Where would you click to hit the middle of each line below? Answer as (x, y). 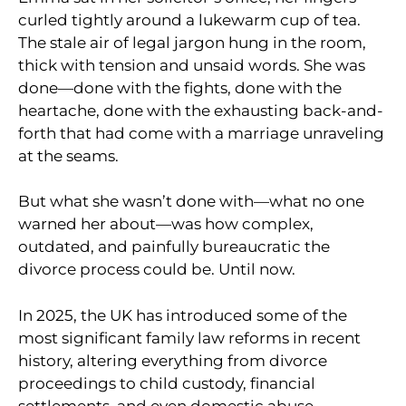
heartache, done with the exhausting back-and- (201, 110)
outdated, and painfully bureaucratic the (174, 247)
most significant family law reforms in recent (189, 338)
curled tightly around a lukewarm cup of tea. (189, 19)
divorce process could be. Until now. (157, 270)
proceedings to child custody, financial (167, 383)
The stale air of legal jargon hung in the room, (192, 42)
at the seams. (68, 155)
